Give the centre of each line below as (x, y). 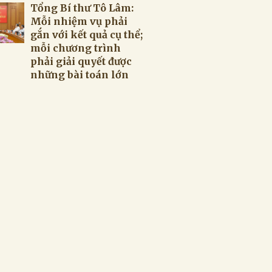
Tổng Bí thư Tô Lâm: (82, 8)
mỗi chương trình (76, 48)
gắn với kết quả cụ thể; (87, 35)
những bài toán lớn (80, 75)
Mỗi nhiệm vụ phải (79, 21)
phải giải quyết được (81, 61)
